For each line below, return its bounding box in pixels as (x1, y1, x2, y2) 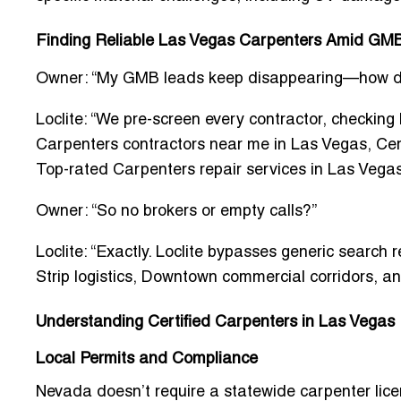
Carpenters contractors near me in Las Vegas (36, 138, 367, 154)
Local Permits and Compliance (36, 352, 258, 368)
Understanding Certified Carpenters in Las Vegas (36, 315, 395, 331)
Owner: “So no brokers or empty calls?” (36, 204, 317, 220)
